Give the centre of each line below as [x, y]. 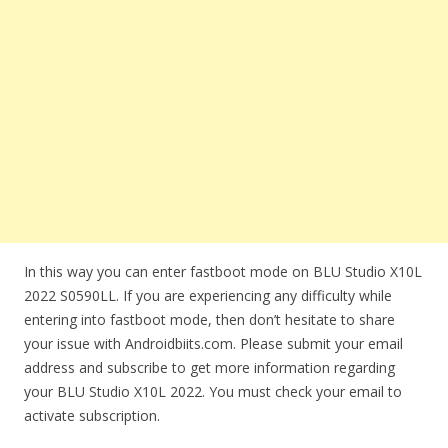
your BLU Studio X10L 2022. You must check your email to [213, 391]
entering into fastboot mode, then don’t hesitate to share [209, 319]
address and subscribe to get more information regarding [209, 367]
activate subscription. [92, 415]
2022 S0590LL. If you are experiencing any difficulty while [208, 295]
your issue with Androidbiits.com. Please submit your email [213, 343]
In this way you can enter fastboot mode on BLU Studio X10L [223, 271]
